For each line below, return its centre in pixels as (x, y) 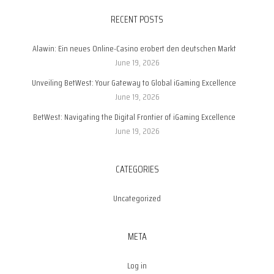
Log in (137, 266)
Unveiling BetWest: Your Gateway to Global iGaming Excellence (134, 83)
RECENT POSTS (137, 20)
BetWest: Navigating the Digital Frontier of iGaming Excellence (134, 117)
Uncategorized (137, 198)
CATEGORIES (137, 169)
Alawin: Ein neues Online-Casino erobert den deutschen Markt (134, 49)
